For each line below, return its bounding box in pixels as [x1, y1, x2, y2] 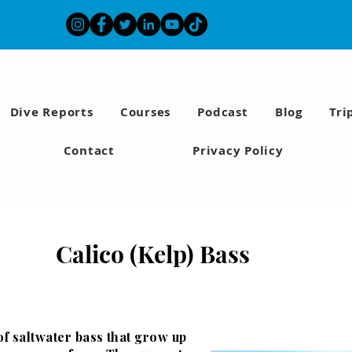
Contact [63, 142, 115, 159]
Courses [119, 104, 171, 120]
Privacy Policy [192, 142, 284, 159]
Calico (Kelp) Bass [56, 238, 250, 269]
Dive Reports [9, 104, 93, 120]
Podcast [197, 104, 248, 120]
